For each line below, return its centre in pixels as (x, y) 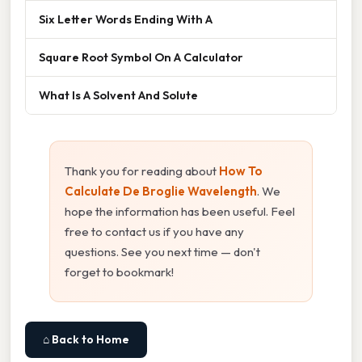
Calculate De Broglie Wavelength (161, 191)
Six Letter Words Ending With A (126, 19)
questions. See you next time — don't (162, 251)
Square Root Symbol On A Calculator (141, 57)
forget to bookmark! (119, 271)
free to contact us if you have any (154, 231)
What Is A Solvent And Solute (118, 95)
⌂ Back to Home (86, 339)
